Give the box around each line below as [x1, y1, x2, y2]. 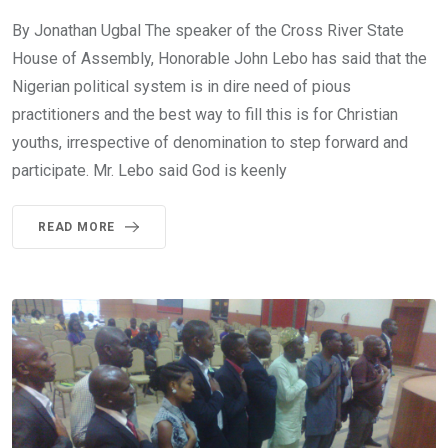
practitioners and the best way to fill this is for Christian [12, 105, 398, 125]
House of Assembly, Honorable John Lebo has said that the [12, 49, 427, 69]
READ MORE [38, 220, 116, 235]
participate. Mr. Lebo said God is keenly [12, 161, 287, 181]
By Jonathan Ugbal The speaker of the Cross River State [12, 21, 404, 41]
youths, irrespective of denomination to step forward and [12, 133, 408, 153]
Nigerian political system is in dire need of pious [12, 77, 351, 97]
